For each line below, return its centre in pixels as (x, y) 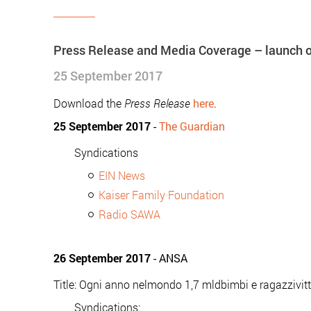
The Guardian (192, 126)
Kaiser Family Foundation (161, 195)
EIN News (122, 175)
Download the (89, 103)
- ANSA (169, 258)
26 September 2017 (102, 258)
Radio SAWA (129, 214)
